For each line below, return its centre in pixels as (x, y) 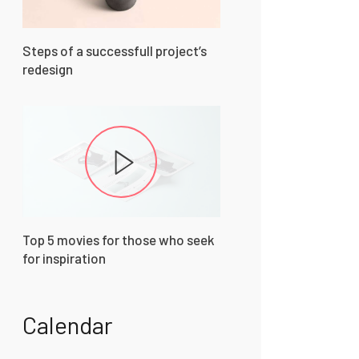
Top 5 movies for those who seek (118, 240)
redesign (47, 69)
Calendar (67, 325)
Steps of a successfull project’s (114, 51)
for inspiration (64, 258)
